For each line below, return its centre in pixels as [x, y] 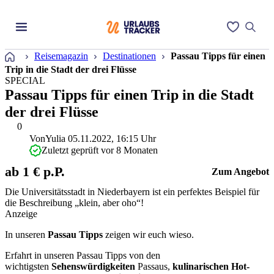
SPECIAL [25, 80]
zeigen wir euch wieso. [148, 235]
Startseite [36, 54]
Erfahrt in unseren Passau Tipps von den [83, 255]
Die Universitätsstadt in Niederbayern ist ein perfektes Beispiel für [132, 192]
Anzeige [21, 214]
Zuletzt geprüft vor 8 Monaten [100, 150]
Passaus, [154, 266]
